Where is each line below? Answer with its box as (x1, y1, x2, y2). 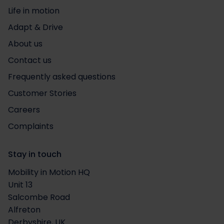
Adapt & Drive (8, 21, 63, 33)
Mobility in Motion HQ (8, 166, 90, 178)
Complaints (8, 120, 53, 132)
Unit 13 (8, 178, 32, 190)
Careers (8, 103, 40, 115)
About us (8, 37, 42, 49)
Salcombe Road (8, 191, 70, 203)
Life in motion (8, 4, 59, 16)
